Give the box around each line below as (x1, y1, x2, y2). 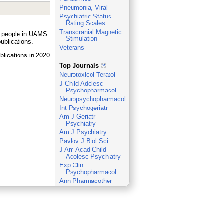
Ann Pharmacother (59, 177, 112, 184)
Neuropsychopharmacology (59, 95, 136, 103)
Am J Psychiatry (59, 128, 107, 136)
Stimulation (65, 35, 97, 42)
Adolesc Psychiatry (65, 153, 121, 160)
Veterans (59, 44, 84, 51)
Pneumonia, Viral (59, 4, 108, 11)
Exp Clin (59, 162, 83, 169)
